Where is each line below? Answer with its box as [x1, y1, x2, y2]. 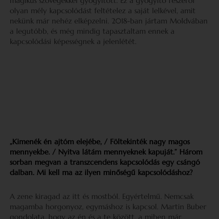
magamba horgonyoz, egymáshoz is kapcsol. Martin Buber [10, 201, 206, 211]
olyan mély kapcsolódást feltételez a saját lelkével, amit [10, 6, 196, 15]
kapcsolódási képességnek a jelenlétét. [10, 37, 139, 46]
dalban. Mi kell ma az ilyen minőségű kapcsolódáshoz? [10, 167, 193, 177]
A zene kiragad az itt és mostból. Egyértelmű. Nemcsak [10, 191, 194, 201]
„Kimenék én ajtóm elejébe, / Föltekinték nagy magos [10, 136, 190, 146]
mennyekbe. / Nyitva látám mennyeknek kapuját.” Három [10, 147, 202, 156]
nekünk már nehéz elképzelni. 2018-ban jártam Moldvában [10, 16, 208, 25]
